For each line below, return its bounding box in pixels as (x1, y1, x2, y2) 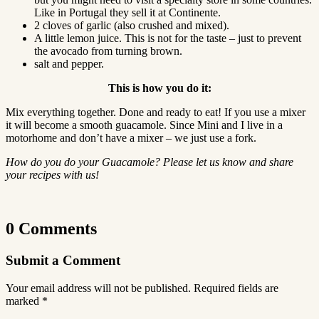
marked (6, 295, 42, 308)
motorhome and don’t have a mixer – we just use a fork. (6, 131, 256, 144)
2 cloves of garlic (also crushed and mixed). (34, 19, 229, 31)
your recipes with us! (6, 168, 99, 181)
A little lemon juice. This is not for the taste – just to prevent (34, 31, 301, 44)
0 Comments (6, 219, 97, 239)
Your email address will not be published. (6, 282, 191, 295)
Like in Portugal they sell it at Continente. (34, 6, 221, 19)
